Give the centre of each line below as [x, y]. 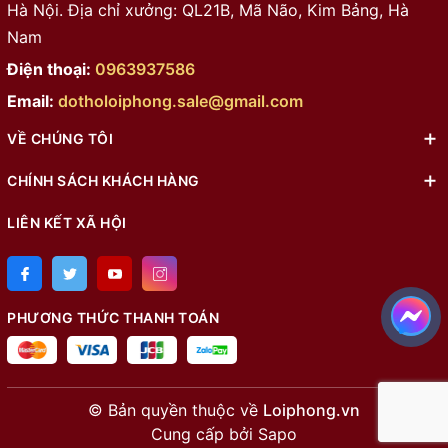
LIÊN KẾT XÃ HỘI [67, 223]
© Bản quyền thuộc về [175, 409]
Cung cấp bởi [202, 433]
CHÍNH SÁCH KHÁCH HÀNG [103, 181]
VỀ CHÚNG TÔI [60, 139]
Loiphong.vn [311, 409]
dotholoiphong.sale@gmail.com [180, 101]
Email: [32, 101]
